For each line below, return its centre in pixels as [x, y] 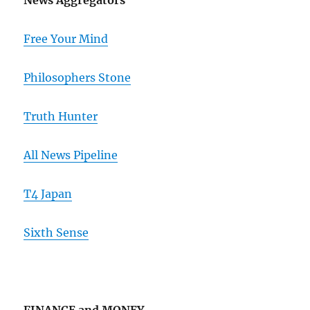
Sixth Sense [56, 233]
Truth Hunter [61, 117]
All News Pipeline [71, 155]
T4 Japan [48, 194]
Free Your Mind [66, 39]
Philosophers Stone [77, 78]
